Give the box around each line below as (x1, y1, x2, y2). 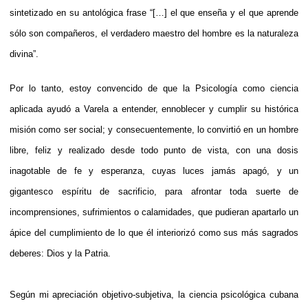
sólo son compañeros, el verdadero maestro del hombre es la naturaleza (10, 27, 298, 38)
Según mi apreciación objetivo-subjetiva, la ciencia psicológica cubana (10, 289, 298, 300)
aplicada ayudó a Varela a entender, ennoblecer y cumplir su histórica (10, 103, 298, 114)
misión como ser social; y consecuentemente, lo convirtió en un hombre (10, 124, 298, 135)
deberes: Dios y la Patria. (10, 247, 111, 258)
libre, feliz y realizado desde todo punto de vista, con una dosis (10, 144, 298, 155)
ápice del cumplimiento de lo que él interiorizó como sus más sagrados (10, 227, 298, 238)
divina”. (10, 48, 38, 59)
